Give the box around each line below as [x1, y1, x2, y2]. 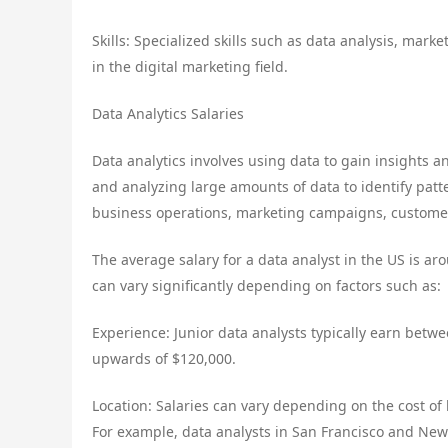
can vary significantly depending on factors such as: [92, 275, 441, 295]
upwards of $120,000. [92, 348, 236, 368]
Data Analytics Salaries [92, 103, 244, 123]
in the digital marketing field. [92, 56, 288, 76]
